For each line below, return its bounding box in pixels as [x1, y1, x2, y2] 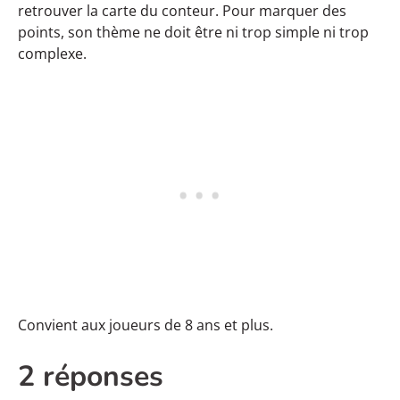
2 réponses [18, 356, 163, 396]
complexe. [18, 43, 87, 63]
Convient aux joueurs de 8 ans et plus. [18, 314, 273, 335]
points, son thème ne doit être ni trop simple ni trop [18, 21, 369, 42]
